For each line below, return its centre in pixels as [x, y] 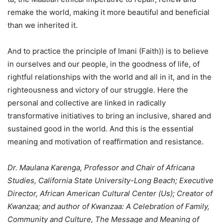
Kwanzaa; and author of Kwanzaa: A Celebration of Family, [109, 206]
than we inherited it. [43, 25]
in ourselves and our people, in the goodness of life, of [104, 64]
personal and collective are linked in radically [87, 103]
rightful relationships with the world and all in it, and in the [110, 77]
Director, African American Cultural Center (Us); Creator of [110, 193]
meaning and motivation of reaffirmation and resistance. [106, 142]
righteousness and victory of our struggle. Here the [98, 90]
